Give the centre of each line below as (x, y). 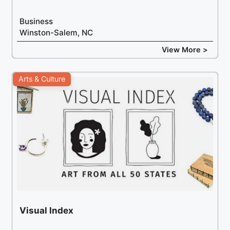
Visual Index (47, 210)
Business (36, 22)
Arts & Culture (42, 79)
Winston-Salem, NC (56, 33)
